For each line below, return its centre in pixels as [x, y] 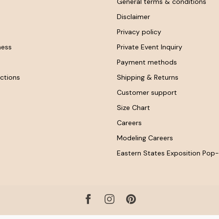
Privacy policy [139, 32]
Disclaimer [133, 16]
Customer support [147, 92]
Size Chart [133, 107]
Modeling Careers [145, 138]
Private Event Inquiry [150, 47]
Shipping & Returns [148, 77]
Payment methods [147, 62]
